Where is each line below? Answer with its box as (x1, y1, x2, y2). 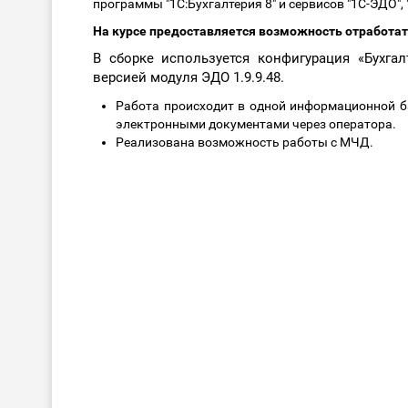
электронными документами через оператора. (116, 117, 396, 132)
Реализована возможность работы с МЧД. (116, 135, 373, 150)
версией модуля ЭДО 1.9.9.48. (93, 69, 284, 87)
